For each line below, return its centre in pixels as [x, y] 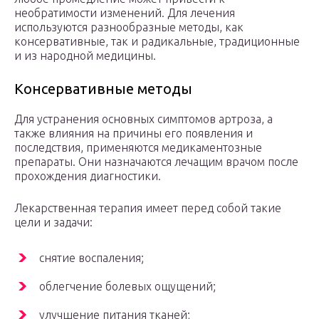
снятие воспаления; [91, 258]
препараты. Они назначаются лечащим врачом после [156, 162]
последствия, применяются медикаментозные [138, 148]
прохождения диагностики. [88, 176]
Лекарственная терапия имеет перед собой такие [148, 208]
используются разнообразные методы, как [129, 27]
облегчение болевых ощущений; [127, 287]
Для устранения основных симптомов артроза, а [143, 119]
